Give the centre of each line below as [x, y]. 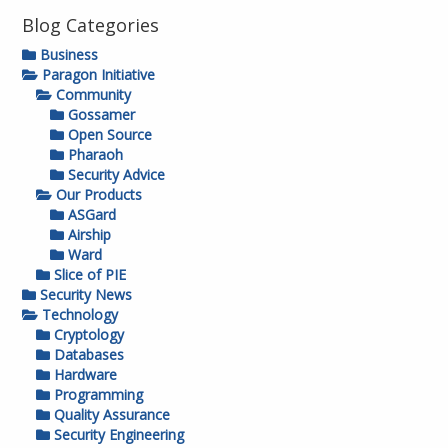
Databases [87, 354]
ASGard [90, 214]
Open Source [108, 134]
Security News [84, 294]
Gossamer [100, 114]
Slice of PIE [88, 274]
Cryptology [87, 334]
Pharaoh [94, 154]
